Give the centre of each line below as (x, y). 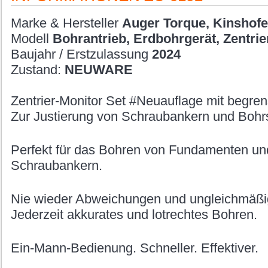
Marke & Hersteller (66, 23)
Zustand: (37, 69)
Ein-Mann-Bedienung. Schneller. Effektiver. (134, 248)
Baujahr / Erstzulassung (81, 54)
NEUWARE (98, 69)
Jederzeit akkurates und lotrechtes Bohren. (134, 214)
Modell (31, 38)
